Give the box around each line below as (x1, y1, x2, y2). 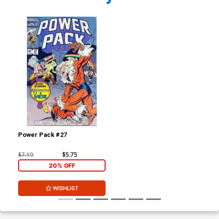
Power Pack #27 (18, 131, 67, 139)
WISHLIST (53, 185, 79, 192)
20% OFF (48, 161, 75, 169)
